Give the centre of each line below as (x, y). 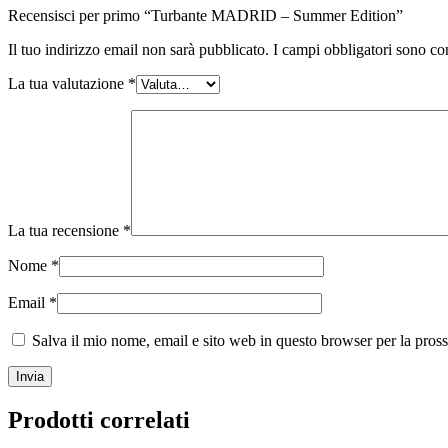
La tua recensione (65, 230)
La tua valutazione (68, 83)
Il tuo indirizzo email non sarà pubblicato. (138, 49)
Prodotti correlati (99, 419)
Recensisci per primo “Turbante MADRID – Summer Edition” (205, 15)
